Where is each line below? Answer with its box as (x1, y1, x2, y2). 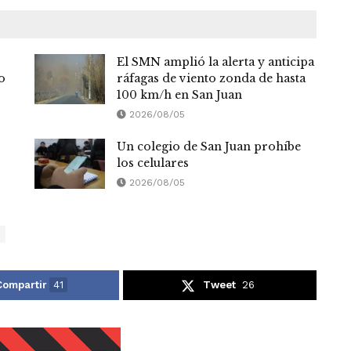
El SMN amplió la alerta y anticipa (117, 55, 314, 70)
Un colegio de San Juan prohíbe (117, 139, 301, 154)
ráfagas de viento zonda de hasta (117, 71, 306, 86)
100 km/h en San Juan (117, 88, 242, 103)
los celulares (117, 156, 189, 171)
